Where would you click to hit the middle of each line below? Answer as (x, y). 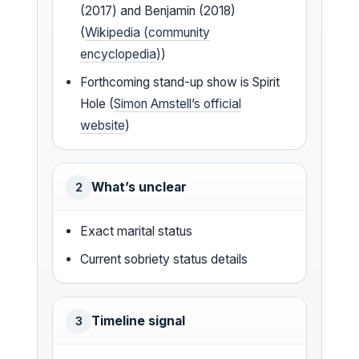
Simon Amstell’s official (178, 104)
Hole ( (97, 104)
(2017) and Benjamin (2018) (158, 11)
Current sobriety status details (164, 260)
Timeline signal (138, 321)
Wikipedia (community (148, 33)
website (103, 126)
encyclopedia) (121, 54)
